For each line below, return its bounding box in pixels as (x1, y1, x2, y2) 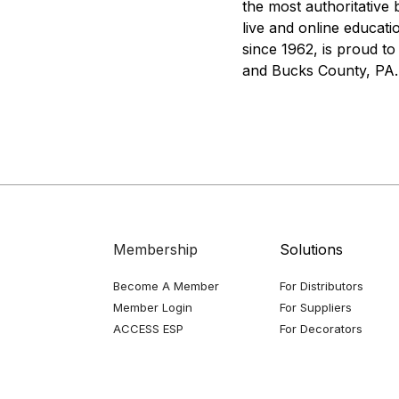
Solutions (279, 240, 343, 258)
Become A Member (113, 279, 219, 293)
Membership (113, 240, 198, 258)
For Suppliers (279, 300, 352, 314)
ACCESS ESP (113, 322, 183, 336)
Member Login (113, 300, 192, 314)
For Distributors (279, 279, 363, 293)
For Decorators (279, 322, 362, 336)
